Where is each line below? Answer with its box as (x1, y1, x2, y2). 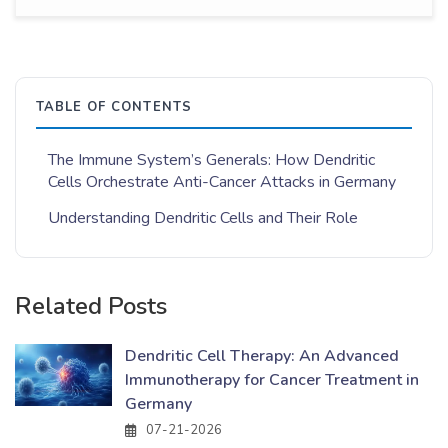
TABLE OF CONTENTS (36, 98, 192, 117)
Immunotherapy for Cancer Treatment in (125, 369, 419, 392)
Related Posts (15, 290, 167, 323)
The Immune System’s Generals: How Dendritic (48, 149, 375, 172)
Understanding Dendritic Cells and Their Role (48, 207, 358, 230)
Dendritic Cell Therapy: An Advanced (125, 345, 399, 368)
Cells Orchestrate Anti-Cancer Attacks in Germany (48, 171, 396, 194)
